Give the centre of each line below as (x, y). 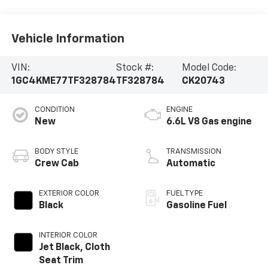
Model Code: (209, 68)
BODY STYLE (56, 152)
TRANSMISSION (194, 152)
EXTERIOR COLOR (69, 194)
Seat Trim (61, 261)
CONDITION (54, 110)
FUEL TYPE (185, 194)
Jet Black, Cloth (74, 248)
